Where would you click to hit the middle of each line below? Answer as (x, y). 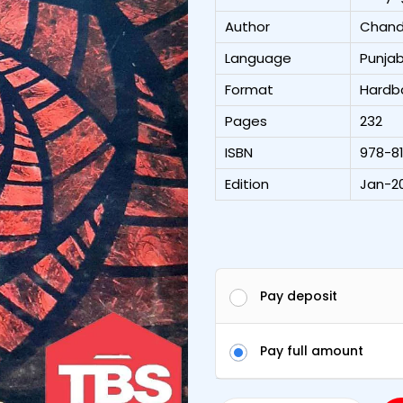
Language (258, 58)
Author (247, 26)
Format (249, 89)
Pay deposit (299, 296)
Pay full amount (312, 350)
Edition (247, 184)
